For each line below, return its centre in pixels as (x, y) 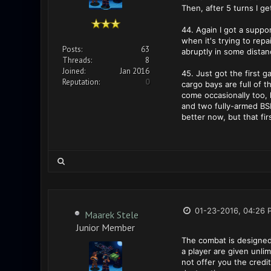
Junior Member (106, 227)
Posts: (72, 49)
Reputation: (81, 82)
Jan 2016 (134, 71)
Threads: (77, 60)
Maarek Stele (112, 215)
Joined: (73, 71)
